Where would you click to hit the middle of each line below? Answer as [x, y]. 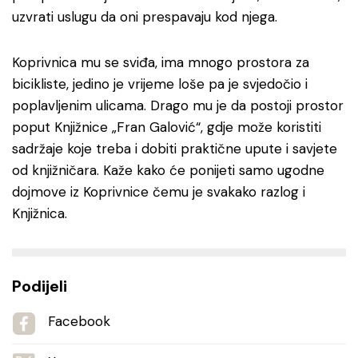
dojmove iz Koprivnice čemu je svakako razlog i [159, 192]
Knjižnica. [40, 213]
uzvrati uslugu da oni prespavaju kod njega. [147, 17]
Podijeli [40, 286]
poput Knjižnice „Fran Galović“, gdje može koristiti [167, 127]
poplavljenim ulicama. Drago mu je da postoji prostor [178, 105]
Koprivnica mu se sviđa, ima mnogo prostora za [161, 62]
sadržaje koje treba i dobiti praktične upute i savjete [175, 149]
